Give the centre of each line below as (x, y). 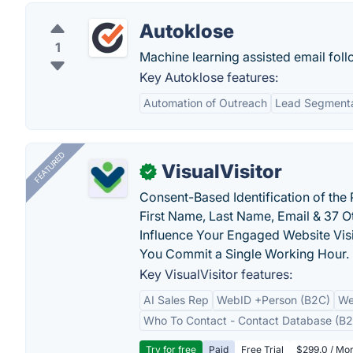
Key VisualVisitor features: (216, 274)
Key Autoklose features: (209, 77)
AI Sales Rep (176, 300)
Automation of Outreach (205, 103)
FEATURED (49, 167)
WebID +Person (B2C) (273, 300)
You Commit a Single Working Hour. (244, 254)
